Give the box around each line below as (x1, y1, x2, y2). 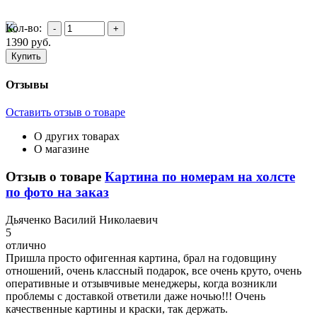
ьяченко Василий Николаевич (13, 213, 158, 226)
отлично (6, 238, 46, 251)
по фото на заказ (6, 185, 109, 200)
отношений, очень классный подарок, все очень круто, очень (6, 264, 301, 277)
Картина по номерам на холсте (105, 169, 295, 185)
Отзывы (6, 79, 49, 91)
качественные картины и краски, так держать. (6, 302, 228, 315)
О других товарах (34, 130, 120, 143)
